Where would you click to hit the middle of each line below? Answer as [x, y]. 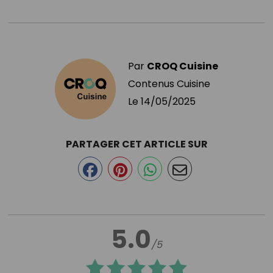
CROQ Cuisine [183, 66]
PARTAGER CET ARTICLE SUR [136, 144]
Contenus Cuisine [169, 83]
